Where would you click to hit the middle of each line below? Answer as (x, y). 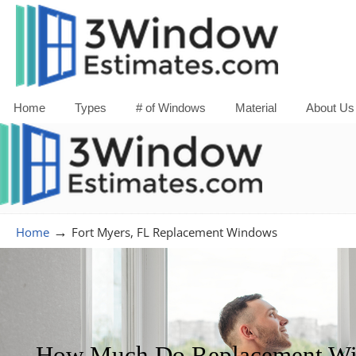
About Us (330, 108)
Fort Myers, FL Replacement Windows (174, 232)
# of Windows (171, 108)
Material (256, 108)
